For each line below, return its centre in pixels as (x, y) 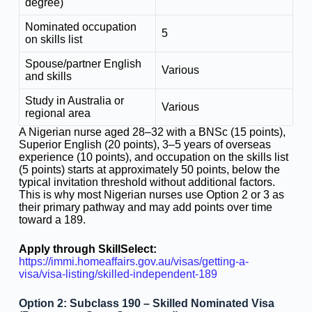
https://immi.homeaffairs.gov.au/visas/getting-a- (133, 261)
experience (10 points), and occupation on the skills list (153, 157)
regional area (57, 113)
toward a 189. (52, 219)
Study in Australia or (74, 100)
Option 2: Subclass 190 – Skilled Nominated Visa (146, 303)
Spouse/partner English (83, 63)
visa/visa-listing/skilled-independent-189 (118, 274)
